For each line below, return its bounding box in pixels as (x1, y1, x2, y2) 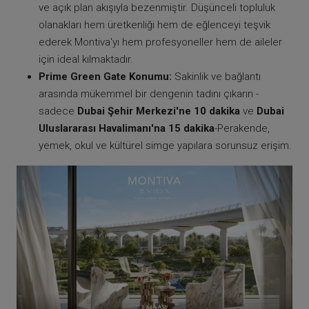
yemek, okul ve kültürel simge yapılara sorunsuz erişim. (39, 139, 292, 152)
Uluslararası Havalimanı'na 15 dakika (39, 122, 215, 135)
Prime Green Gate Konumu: (39, 70, 172, 83)
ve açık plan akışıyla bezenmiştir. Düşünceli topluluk (39, 1, 275, 14)
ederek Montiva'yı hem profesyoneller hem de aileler (39, 36, 282, 49)
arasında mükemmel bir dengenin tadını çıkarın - (39, 88, 259, 101)
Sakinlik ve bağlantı (172, 70, 261, 83)
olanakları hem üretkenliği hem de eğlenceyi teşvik (39, 19, 270, 32)
